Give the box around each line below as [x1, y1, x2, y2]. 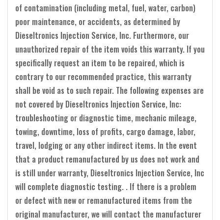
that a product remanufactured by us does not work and [15, 153, 199, 165]
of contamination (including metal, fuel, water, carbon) [15, 1, 195, 14]
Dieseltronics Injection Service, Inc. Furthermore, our [15, 29, 189, 41]
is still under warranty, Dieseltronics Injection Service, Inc [15, 166, 204, 179]
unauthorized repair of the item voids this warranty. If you [15, 43, 205, 55]
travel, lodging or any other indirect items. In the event [15, 139, 197, 151]
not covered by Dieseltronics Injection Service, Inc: [15, 98, 181, 110]
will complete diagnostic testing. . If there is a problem [15, 180, 196, 192]
